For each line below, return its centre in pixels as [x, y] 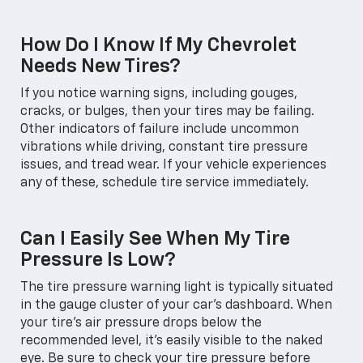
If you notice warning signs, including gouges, [159, 94]
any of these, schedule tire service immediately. [164, 183]
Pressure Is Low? [98, 260]
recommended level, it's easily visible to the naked [171, 341]
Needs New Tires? [100, 66]
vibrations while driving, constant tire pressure [164, 147]
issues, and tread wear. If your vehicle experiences [173, 165]
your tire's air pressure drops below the [141, 323]
